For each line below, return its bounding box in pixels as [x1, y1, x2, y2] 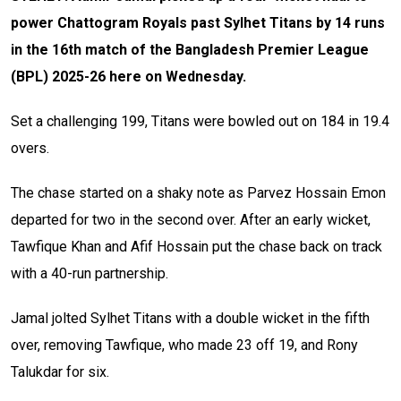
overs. [11, 140, 49, 158]
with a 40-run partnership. [11, 265, 168, 283]
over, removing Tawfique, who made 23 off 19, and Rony [11, 337, 358, 354]
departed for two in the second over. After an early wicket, [11, 211, 371, 229]
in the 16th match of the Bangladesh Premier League [11, 41, 369, 59]
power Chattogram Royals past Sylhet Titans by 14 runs [11, 14, 385, 32]
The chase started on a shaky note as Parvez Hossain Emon [11, 184, 386, 202]
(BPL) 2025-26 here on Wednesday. [11, 68, 246, 86]
